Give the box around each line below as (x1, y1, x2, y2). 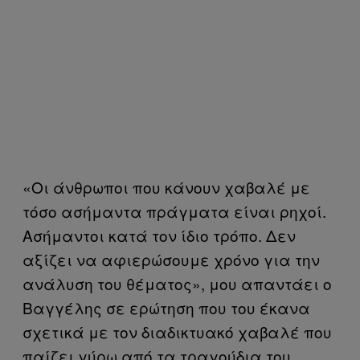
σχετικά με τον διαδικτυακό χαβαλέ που (22, 320, 332, 342)
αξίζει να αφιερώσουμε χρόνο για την (22, 247, 320, 270)
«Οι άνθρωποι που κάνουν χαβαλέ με (22, 175, 310, 198)
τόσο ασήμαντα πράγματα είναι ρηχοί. (22, 199, 326, 222)
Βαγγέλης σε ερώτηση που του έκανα (22, 296, 310, 318)
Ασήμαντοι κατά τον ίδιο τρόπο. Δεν (22, 223, 296, 246)
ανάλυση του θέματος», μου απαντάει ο (22, 272, 332, 294)
